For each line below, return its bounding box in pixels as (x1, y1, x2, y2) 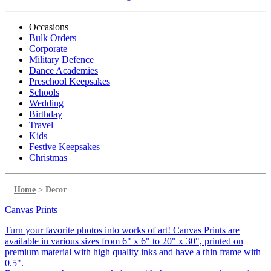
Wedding (29, 98, 64, 108)
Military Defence (29, 54, 94, 65)
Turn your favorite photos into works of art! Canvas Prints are (5, 225, 240, 235)
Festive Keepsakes (29, 142, 100, 152)
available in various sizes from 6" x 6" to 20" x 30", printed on (5, 236, 243, 246)
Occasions (29, 22, 68, 32)
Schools (29, 87, 59, 97)
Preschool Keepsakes (29, 76, 110, 87)
